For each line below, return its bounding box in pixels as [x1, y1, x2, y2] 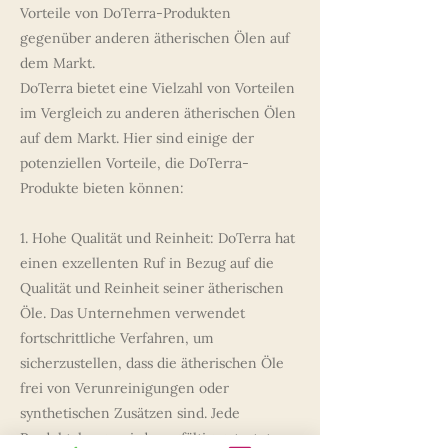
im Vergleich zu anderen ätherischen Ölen [20, 104, 296, 122]
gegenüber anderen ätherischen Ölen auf [20, 29, 290, 47]
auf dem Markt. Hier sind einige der [20, 129, 254, 147]
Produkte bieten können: [20, 179, 184, 197]
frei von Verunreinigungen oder [20, 379, 229, 397]
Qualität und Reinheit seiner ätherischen [20, 279, 284, 297]
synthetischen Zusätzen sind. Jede [20, 404, 240, 422]
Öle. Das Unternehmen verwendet [20, 304, 245, 322]
